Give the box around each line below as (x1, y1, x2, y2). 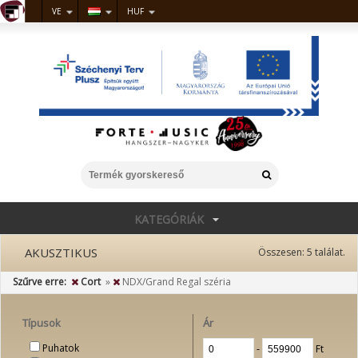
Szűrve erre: (13, 275, 66, 288)
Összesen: (258, 245, 307, 259)
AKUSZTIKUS (25, 245, 97, 261)
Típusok (22, 316, 61, 330)
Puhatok (42, 341, 79, 355)
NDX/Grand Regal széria (120, 275, 231, 288)
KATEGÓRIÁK (134, 212, 204, 227)
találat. (312, 245, 345, 259)
